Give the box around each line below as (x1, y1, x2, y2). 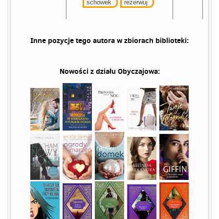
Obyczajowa (117, 66, 158, 77)
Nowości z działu (59, 66, 118, 77)
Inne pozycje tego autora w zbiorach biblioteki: (30, 35, 189, 46)
